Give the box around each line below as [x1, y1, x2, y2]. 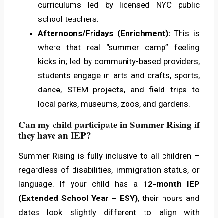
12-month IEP [143, 179, 200, 189]
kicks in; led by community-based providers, [38, 56, 200, 67]
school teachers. [38, 14, 101, 24]
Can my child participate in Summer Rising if [18, 118, 200, 131]
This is [174, 28, 200, 38]
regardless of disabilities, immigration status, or [18, 165, 200, 175]
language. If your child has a [18, 179, 143, 189]
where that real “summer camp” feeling [38, 42, 200, 53]
